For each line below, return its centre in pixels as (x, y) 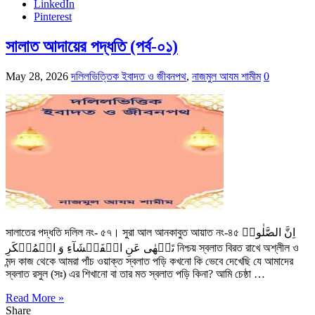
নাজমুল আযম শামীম (226, 77)
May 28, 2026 (37, 77)
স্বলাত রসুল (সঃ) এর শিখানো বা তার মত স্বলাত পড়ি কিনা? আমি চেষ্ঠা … (135, 274)
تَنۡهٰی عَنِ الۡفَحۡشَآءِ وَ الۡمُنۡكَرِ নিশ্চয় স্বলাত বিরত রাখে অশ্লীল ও (90, 248)
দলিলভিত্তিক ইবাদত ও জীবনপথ (129, 77)
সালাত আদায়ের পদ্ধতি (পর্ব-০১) (92, 47)
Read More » (35, 298)
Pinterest (53, 17)
